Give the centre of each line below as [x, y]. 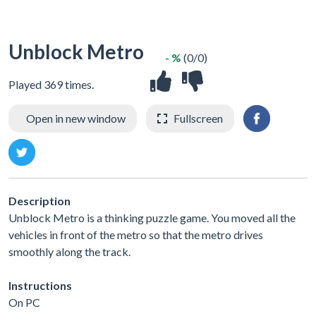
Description [39, 201]
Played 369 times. [51, 85]
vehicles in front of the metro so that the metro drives [136, 235]
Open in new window [76, 119]
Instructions [40, 286]
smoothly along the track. [69, 252]
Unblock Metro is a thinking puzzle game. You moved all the [152, 218]
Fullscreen [198, 119]
